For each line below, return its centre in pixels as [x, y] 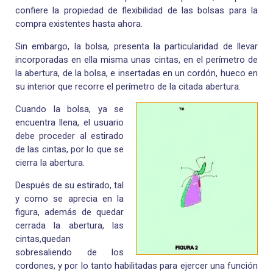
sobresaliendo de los [69, 253]
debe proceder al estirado [69, 136]
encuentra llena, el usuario [69, 123]
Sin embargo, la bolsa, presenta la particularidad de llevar [136, 47]
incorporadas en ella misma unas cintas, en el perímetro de [136, 60]
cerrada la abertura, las [69, 226]
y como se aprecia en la [69, 199]
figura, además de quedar [69, 212]
